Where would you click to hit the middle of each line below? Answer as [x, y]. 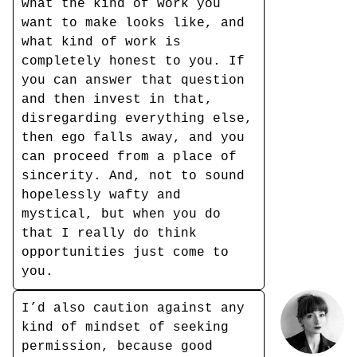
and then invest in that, [117, 100]
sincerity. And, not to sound [133, 176]
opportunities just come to [125, 253]
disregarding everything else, [137, 119]
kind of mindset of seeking [125, 328]
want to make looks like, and [133, 23]
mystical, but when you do [121, 214]
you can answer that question [133, 80]
